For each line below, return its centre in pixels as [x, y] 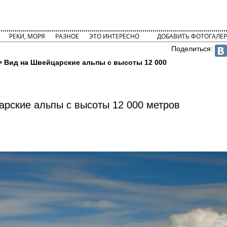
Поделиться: [193, 49]
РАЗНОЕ [67, 36]
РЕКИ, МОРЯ [27, 36]
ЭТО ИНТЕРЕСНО [114, 36]
